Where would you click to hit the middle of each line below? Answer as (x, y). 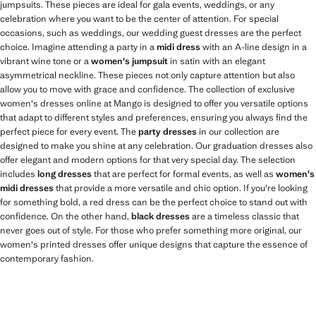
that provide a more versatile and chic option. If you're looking (181, 188)
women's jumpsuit (129, 61)
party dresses (168, 131)
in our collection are (238, 131)
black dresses (160, 216)
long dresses (65, 174)
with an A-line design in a (254, 47)
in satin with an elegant (217, 61)
